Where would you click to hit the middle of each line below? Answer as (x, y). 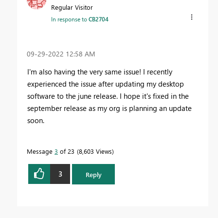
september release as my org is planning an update (109, 108)
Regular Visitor (72, 7)
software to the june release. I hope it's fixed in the (108, 96)
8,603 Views (95, 151)
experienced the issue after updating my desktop (106, 83)
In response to (70, 19)
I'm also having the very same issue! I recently (100, 71)
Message (41, 151)
